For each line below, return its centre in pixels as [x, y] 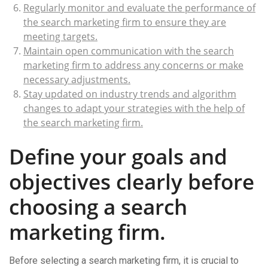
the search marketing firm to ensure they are [125, 22]
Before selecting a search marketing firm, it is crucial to [124, 261]
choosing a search [98, 207]
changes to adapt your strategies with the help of [134, 108]
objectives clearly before [132, 182]
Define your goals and [118, 156]
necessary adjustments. [77, 80]
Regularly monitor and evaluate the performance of [139, 8]
